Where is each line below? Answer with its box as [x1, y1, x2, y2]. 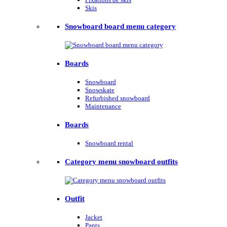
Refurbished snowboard [85, 94, 150, 102]
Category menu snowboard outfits [65, 157, 178, 166]
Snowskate [85, 86, 115, 94]
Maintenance [85, 102, 121, 110]
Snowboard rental [85, 139, 133, 147]
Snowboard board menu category [65, 22, 176, 31]
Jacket [85, 213, 102, 221]
